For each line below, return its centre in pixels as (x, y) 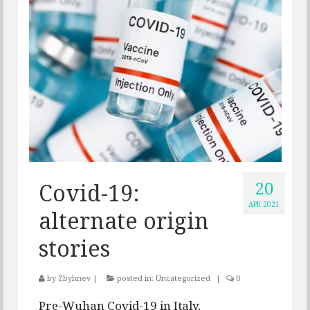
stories (74, 248)
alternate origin (124, 221)
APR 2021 (264, 204)
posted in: (135, 278)
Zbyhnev (74, 278)
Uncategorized (183, 278)
